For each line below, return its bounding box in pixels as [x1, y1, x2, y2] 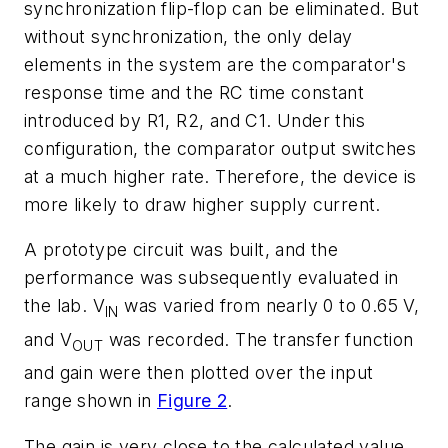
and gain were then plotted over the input [24, 362, 374, 384]
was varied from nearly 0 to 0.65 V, [118, 295, 420, 317]
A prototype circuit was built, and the [24, 239, 339, 261]
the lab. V [24, 295, 106, 317]
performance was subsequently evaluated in [24, 267, 399, 289]
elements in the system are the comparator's [24, 53, 407, 75]
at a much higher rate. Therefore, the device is [24, 165, 417, 187]
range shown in [24, 390, 158, 412]
